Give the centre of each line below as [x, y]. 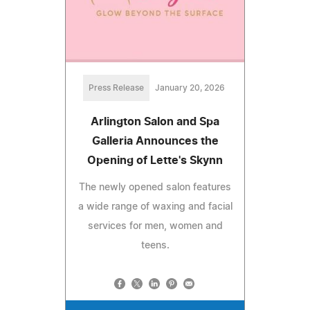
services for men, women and [155, 227]
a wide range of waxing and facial [155, 207]
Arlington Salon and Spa [155, 122]
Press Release [116, 88]
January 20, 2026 [190, 88]
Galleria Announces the [155, 142]
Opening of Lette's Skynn [155, 161]
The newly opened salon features [155, 188]
